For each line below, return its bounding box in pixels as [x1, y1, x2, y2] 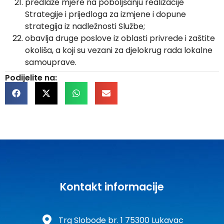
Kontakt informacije [60, 179, 164, 194]
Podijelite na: [5, 72, 57, 84]
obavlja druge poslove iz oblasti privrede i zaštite [25, 32, 215, 44]
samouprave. [25, 56, 76, 68]
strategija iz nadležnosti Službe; [25, 20, 145, 32]
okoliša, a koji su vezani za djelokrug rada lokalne [25, 44, 212, 56]
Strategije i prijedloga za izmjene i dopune [25, 8, 186, 20]
